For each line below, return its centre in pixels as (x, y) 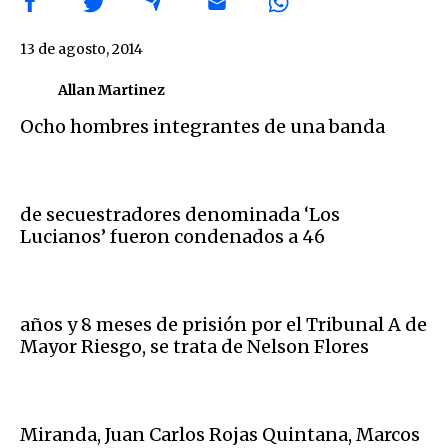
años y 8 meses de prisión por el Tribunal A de (223, 324)
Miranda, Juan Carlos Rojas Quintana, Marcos (220, 434)
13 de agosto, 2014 (81, 48)
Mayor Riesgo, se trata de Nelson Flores (194, 346)
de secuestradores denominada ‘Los (180, 214)
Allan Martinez (111, 90)
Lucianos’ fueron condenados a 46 (172, 236)
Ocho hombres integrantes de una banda (202, 126)
